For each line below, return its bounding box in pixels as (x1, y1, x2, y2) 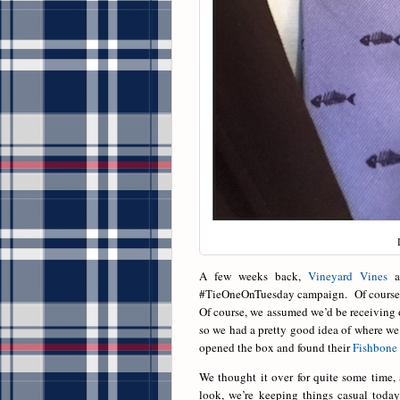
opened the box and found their (199, 339, 353, 356)
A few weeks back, (199, 268, 309, 285)
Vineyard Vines (308, 268, 388, 285)
